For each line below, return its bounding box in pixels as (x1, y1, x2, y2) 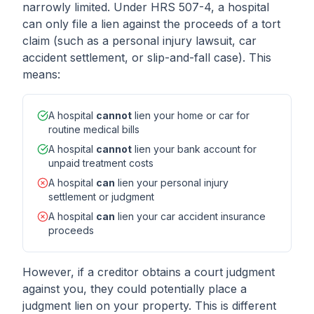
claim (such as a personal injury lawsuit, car (22, 34, 257, 48)
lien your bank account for (132, 143, 257, 155)
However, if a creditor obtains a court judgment (22, 265, 275, 279)
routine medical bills (48, 123, 139, 135)
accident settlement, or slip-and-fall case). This (22, 50, 271, 64)
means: (22, 67, 60, 81)
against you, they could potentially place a (22, 282, 247, 296)
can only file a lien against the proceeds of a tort (22, 17, 280, 31)
